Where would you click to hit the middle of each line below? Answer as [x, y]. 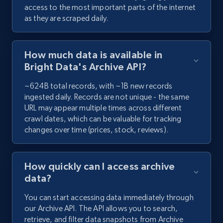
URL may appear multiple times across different [103, 108]
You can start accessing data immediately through [109, 198]
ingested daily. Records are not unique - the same [107, 97]
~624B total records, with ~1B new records [99, 86]
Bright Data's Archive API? [86, 67]
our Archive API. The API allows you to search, [101, 209]
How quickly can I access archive [100, 167]
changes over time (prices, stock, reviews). [96, 130]
